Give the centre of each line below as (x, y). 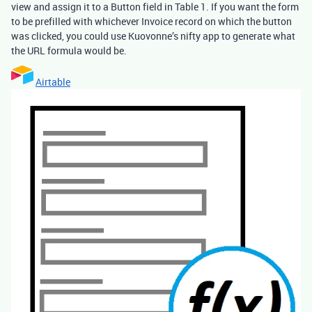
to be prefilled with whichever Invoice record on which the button (151, 21)
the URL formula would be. (69, 50)
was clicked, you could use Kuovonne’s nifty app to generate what (153, 36)
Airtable (53, 81)
